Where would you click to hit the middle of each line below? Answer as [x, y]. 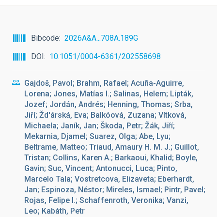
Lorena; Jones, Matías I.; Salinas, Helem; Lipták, [109, 94]
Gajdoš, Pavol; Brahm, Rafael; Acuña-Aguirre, [104, 83]
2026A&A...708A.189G [101, 38]
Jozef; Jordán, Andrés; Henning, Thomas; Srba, [108, 104]
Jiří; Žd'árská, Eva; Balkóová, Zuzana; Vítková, [105, 115]
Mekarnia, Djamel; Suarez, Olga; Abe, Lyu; [97, 136]
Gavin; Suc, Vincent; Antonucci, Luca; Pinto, [101, 168]
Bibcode [45, 38]
